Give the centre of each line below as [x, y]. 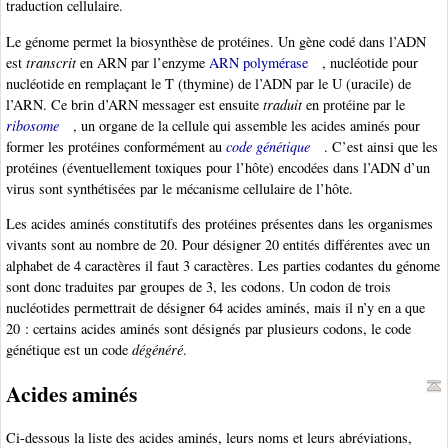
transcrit [51, 62]
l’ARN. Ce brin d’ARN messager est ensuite [134, 104]
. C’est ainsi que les [381, 146]
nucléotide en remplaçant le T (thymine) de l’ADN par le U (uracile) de [208, 83]
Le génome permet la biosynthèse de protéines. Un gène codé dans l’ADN [216, 41]
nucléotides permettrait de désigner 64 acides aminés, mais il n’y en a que [215, 307]
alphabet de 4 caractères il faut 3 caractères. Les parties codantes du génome [223, 265]
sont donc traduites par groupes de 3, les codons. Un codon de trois [198, 286]
